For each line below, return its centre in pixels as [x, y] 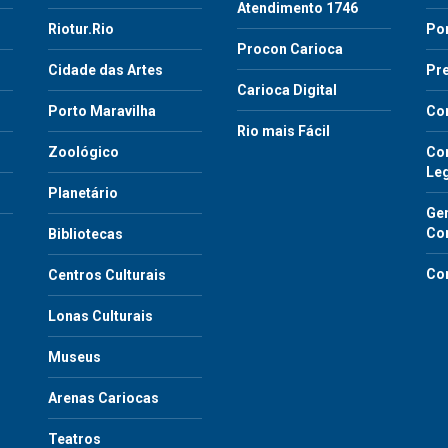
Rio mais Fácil [283, 130]
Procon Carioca [290, 48]
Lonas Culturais [100, 315]
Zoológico [83, 151]
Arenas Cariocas [103, 397]
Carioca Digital [287, 89]
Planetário [83, 192]
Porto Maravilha [102, 110]
